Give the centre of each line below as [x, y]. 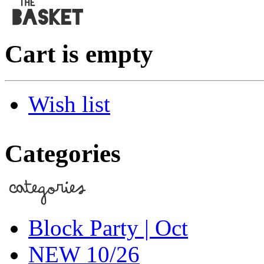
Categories [63, 153]
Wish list [69, 104]
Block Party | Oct [108, 227]
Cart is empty [79, 54]
